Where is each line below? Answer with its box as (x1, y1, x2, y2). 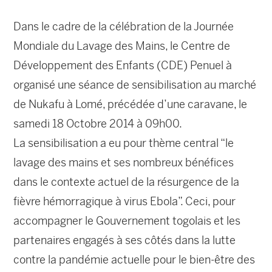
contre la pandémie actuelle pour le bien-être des (13, 253, 256, 267)
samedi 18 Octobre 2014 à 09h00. (13, 117, 183, 131)
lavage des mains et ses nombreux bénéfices (13, 155, 234, 170)
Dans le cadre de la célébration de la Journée (13, 19, 234, 34)
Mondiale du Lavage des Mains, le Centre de (13, 39, 231, 53)
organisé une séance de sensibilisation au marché (13, 78, 257, 92)
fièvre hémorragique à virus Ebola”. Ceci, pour (13, 194, 236, 209)
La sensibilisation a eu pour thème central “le (13, 136, 234, 151)
